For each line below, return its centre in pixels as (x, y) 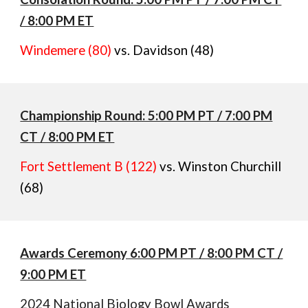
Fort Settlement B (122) (89, 166)
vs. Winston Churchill (219, 166)
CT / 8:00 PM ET (67, 137)
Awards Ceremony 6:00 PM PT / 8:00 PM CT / (152, 253)
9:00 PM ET (53, 274)
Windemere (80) (66, 50)
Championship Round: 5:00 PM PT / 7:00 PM (146, 115)
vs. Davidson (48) (163, 50)
